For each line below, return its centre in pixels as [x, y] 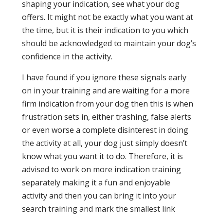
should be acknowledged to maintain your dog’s [109, 43]
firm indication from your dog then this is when [107, 104]
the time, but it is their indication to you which [105, 30]
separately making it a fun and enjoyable [96, 182]
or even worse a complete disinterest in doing [105, 130]
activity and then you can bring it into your [99, 196]
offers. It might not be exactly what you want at [107, 17]
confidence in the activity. [67, 56]
